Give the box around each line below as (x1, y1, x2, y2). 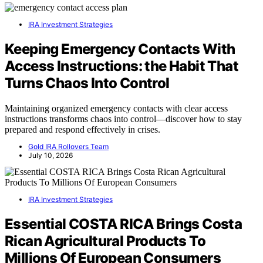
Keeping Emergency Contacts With (5, 40, 235, 58)
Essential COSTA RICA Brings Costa (5, 215, 242, 232)
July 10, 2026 (28, 150, 73, 160)
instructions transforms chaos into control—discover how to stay (5, 113, 242, 124)
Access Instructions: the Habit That (5, 57, 238, 75)
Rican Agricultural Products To (5, 232, 205, 249)
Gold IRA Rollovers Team (28, 141, 109, 151)
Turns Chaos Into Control (5, 74, 170, 92)
